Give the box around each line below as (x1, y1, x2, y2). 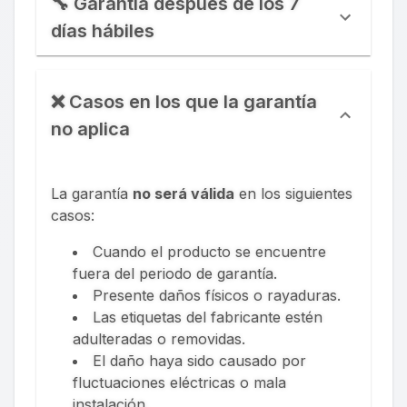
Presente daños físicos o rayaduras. (93, 286, 341, 305)
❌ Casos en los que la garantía (51, 91, 317, 114)
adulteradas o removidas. (73, 330, 245, 349)
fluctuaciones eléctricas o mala (73, 373, 286, 392)
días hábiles (51, 20, 154, 43)
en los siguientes (239, 184, 352, 203)
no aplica (51, 118, 130, 141)
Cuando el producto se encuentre (93, 243, 326, 262)
